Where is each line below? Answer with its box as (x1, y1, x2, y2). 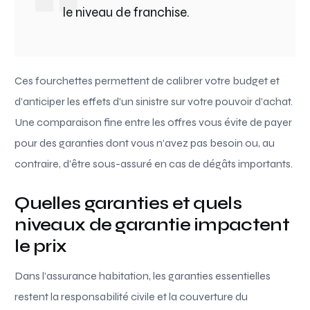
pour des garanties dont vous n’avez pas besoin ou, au (15, 136, 275, 149)
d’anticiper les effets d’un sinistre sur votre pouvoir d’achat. (15, 94, 293, 108)
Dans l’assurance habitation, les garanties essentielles (15, 268, 271, 282)
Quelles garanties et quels (15, 192, 241, 214)
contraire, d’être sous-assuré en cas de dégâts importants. (15, 156, 293, 170)
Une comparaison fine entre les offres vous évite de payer (15, 115, 293, 129)
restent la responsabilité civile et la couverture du (15, 289, 248, 303)
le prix (15, 235, 67, 257)
